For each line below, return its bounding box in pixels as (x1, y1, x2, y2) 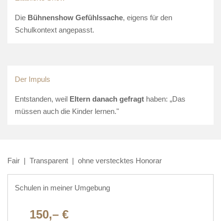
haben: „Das (144, 94, 185, 103)
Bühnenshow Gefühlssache (28, 13, 123, 22)
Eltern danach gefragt (70, 94, 144, 103)
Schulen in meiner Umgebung (15, 183, 110, 192)
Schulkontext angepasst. (15, 25, 94, 34)
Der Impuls (15, 74, 50, 83)
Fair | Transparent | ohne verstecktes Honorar (7, 156, 162, 165)
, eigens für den (123, 13, 172, 22)
